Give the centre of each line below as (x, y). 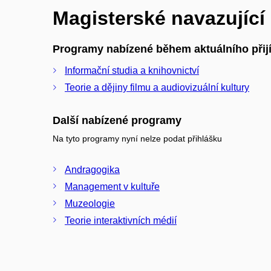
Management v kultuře (112, 186)
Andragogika (92, 169)
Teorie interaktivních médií (121, 220)
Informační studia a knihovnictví (132, 71)
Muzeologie (90, 203)
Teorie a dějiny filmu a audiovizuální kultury (157, 88)
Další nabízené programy (117, 121)
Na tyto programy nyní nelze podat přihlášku (137, 139)
